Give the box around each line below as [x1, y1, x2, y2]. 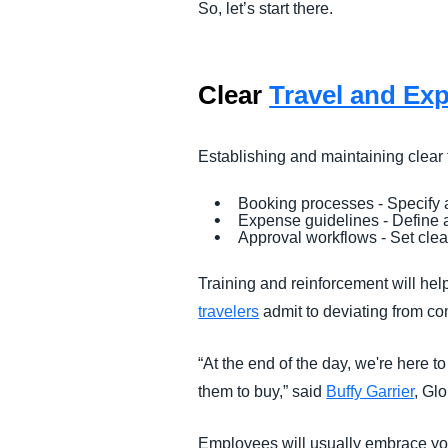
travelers [198, 303, 260, 320]
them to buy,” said [198, 383, 327, 400]
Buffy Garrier [326, 383, 415, 400]
